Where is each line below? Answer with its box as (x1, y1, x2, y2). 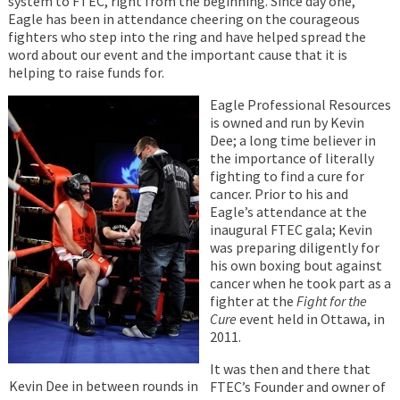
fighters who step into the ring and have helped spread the (7, 28, 366, 46)
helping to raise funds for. (7, 63, 164, 81)
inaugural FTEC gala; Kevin (209, 221, 372, 238)
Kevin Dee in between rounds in (8, 376, 198, 395)
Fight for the (296, 292, 367, 310)
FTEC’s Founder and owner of (209, 378, 386, 396)
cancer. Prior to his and (209, 185, 348, 203)
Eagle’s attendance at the (209, 203, 367, 221)
